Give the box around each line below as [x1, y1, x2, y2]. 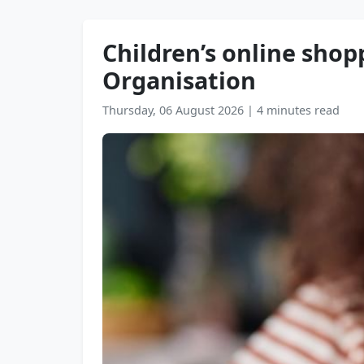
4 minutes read [257, 102, 340, 118]
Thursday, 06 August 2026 [102, 102, 247, 118]
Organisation [102, 64, 256, 96]
